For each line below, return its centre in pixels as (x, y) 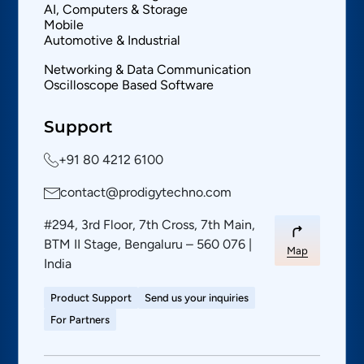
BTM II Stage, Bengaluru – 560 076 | (148, 244)
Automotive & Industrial (113, 40)
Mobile (64, 24)
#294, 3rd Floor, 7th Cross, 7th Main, (150, 224)
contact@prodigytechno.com (146, 192)
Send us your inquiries (197, 297)
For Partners (80, 319)
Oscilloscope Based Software (129, 84)
